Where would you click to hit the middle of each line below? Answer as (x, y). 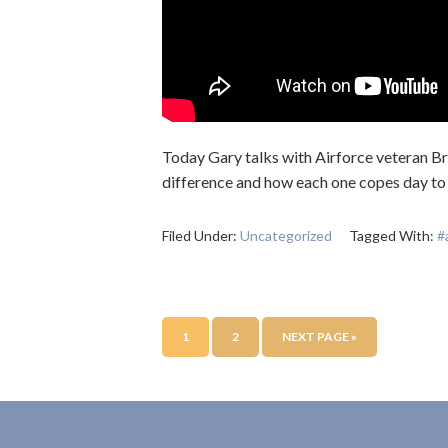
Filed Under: (201, 235)
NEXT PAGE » (319, 336)
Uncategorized (286, 235)
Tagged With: (393, 235)
